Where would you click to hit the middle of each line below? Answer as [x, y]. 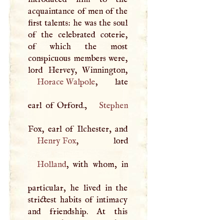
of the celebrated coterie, [78, 35]
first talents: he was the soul [78, 23]
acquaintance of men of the [78, 11]
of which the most [78, 46]
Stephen [113, 105]
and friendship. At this [78, 211]
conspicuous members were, [78, 58]
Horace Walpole [66, 82]
